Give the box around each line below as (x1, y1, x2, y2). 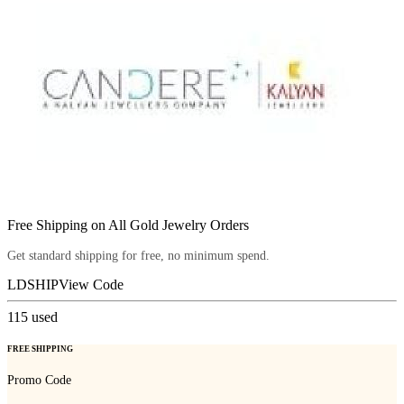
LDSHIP (7, 277, 59, 293)
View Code (59, 277, 124, 293)
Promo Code (7, 372, 71, 387)
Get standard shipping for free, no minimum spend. (7, 249, 270, 263)
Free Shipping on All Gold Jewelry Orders (7, 217, 249, 234)
